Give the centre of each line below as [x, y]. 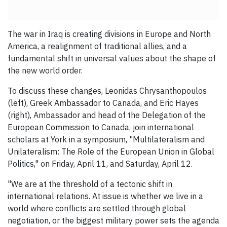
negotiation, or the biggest [56, 221]
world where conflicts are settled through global [97, 209]
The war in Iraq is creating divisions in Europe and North [109, 34]
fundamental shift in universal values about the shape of [112, 59]
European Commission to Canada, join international [101, 127]
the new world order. [45, 71]
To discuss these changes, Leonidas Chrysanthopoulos [107, 91]
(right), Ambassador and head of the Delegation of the [107, 115]
